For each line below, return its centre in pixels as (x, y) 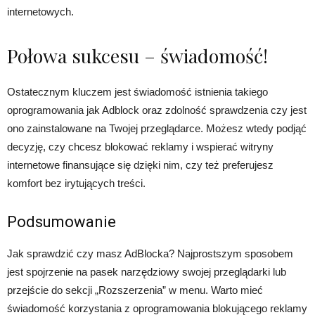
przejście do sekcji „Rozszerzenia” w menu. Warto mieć (135, 290)
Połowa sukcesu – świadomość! (137, 56)
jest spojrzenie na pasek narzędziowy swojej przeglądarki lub (147, 272)
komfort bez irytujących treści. (76, 183)
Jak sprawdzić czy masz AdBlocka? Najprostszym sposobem (150, 253)
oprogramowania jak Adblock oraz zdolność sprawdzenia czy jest (157, 110)
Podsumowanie (62, 222)
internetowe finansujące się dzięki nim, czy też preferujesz (140, 165)
